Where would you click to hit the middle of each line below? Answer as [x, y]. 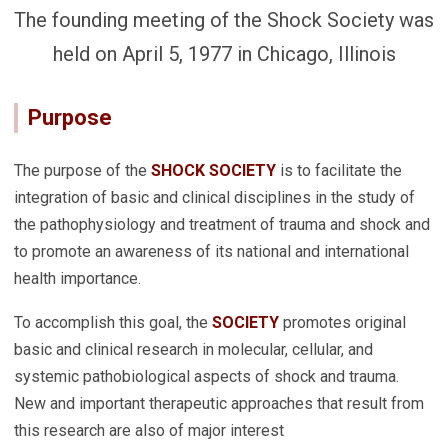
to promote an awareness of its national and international [211, 252]
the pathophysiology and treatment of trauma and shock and [222, 225]
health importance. [77, 279]
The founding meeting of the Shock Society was [224, 20]
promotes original [342, 323]
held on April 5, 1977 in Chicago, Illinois [224, 54]
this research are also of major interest [149, 431]
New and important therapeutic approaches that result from [219, 404]
